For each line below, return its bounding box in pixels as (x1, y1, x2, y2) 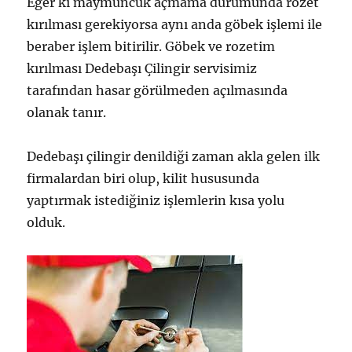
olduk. (27, 214, 66, 230)
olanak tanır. (27, 104, 107, 120)
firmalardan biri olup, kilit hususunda (27, 170, 260, 186)
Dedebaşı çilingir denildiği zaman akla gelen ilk (27, 148, 321, 164)
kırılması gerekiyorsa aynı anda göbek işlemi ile (27, 16, 323, 32)
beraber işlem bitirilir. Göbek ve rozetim (27, 38, 276, 54)
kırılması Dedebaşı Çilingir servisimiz (27, 60, 258, 76)
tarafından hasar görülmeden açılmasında (27, 82, 288, 98)
